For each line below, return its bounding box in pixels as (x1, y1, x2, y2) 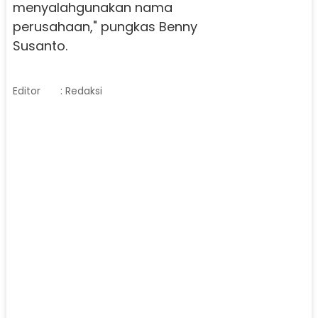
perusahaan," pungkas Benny (12, 18, 197, 36)
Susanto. (12, 37, 67, 55)
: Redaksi (60, 84, 103, 99)
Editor (12, 84, 40, 99)
